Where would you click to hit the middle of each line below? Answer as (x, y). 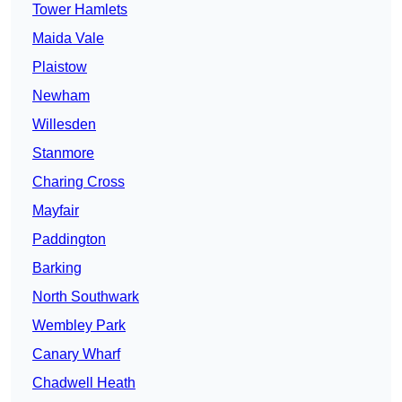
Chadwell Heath (84, 383)
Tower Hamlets (80, 10)
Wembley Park (79, 326)
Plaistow (60, 67)
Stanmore (63, 153)
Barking (57, 268)
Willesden (64, 125)
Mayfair (56, 211)
